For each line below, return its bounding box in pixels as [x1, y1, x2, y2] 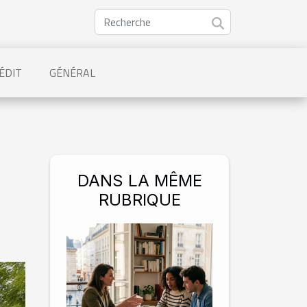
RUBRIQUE [98, 190, 181, 210]
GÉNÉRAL [49, 64, 95, 81]
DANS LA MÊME [77, 171, 202, 191]
